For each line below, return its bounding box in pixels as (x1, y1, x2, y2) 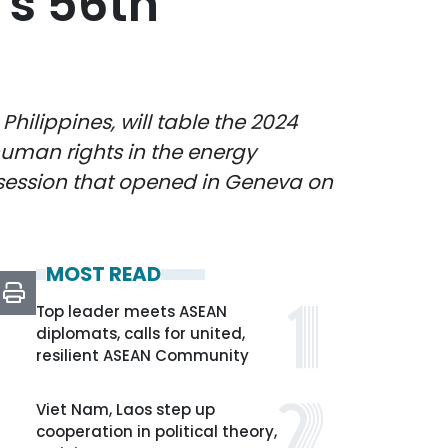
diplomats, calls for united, (36, 323, 245, 344)
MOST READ (46, 260, 161, 288)
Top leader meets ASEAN (36, 301, 227, 322)
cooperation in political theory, (36, 421, 277, 442)
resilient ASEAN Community (36, 345, 249, 366)
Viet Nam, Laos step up (36, 399, 215, 420)
